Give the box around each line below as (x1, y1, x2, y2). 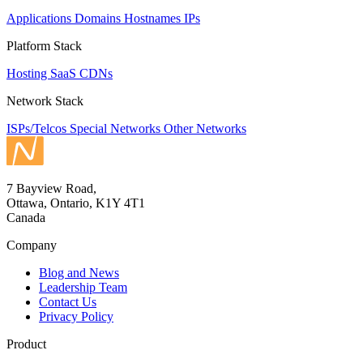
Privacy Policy (39, 309, 113, 323)
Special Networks (70, 121, 164, 135)
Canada (6, 210, 45, 224)
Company (6, 237, 57, 252)
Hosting (6, 66, 50, 80)
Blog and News (39, 265, 119, 280)
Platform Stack (6, 38, 82, 53)
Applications (6, 11, 75, 25)
